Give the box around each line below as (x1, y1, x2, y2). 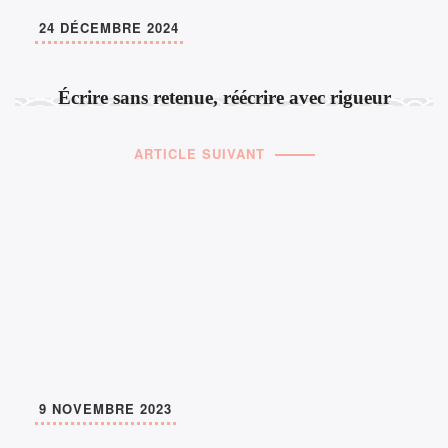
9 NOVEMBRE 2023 (39, 399, 172, 419)
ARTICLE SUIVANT (133, 144, 265, 164)
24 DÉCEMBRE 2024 (39, 18, 179, 38)
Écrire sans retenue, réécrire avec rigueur (57, 87, 391, 109)
